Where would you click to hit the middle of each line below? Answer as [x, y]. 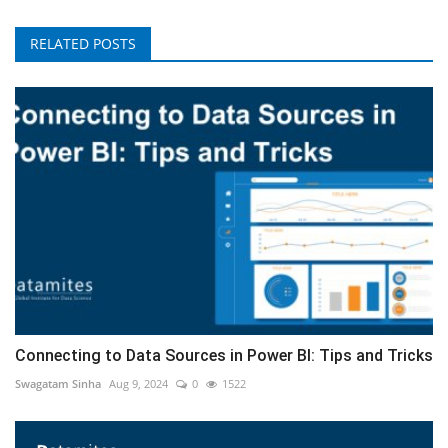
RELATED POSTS [83, 43]
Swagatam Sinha [58, 384]
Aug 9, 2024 [138, 384]
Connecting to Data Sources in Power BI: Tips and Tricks [224, 356]
